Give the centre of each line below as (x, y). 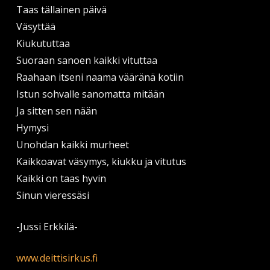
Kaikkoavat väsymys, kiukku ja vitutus (101, 162)
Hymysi (32, 128)
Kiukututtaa (43, 43)
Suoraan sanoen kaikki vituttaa (86, 60)
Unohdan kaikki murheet (72, 145)
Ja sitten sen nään (56, 111)
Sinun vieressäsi (52, 195)
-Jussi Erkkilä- (47, 227)
